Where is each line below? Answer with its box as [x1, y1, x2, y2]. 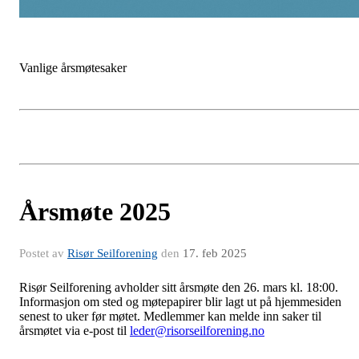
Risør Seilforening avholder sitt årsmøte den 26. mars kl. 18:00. [19, 280, 338, 294]
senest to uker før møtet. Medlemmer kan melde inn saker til [19, 309, 321, 323]
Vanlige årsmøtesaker [19, 61, 127, 75]
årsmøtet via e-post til [19, 324, 130, 337]
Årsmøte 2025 [19, 197, 171, 226]
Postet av [19, 247, 67, 260]
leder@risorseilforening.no [130, 324, 264, 337]
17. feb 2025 [183, 247, 247, 260]
